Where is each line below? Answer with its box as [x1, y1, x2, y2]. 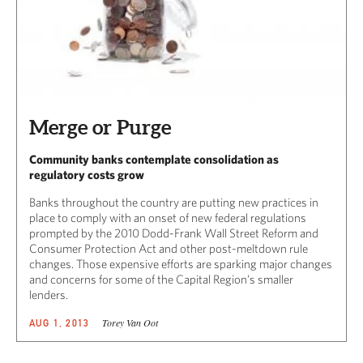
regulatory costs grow [29, 167, 144, 181]
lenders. [29, 287, 68, 301]
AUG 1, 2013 [29, 316, 90, 329]
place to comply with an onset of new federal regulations [29, 210, 306, 224]
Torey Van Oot [102, 315, 159, 329]
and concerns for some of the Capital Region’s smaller [29, 271, 293, 286]
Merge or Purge [29, 115, 171, 139]
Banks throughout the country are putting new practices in [29, 194, 318, 209]
